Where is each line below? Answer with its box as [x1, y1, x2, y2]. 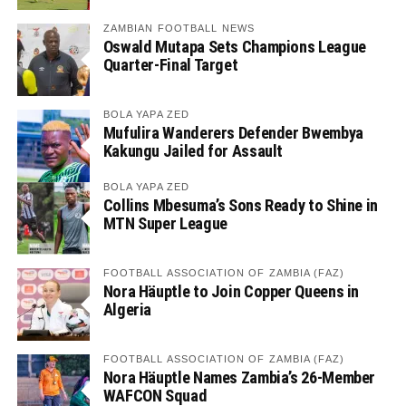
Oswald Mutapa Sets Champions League [102, 36, 366, 56]
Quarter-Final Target [102, 54, 238, 74]
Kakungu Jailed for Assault [102, 140, 284, 160]
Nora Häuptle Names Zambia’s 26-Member [102, 367, 376, 387]
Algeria [102, 299, 152, 319]
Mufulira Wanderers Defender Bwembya [102, 122, 363, 142]
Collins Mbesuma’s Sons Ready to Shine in [102, 195, 378, 215]
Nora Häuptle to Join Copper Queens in [102, 281, 360, 301]
